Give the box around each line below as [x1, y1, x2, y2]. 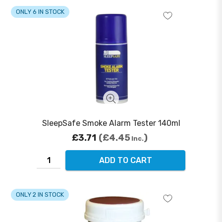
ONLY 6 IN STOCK [15, 8, 64, 16]
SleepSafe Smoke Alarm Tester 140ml [42, 118, 180, 128]
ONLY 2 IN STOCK [15, 191, 64, 199]
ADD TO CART [99, 156, 152, 166]
